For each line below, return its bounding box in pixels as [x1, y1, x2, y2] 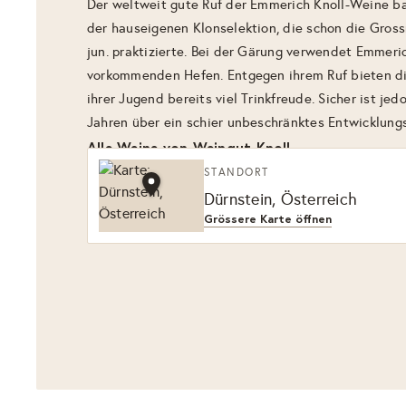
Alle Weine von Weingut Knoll [87, 138, 291, 157]
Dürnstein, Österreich [204, 188, 358, 209]
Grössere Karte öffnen [204, 210, 332, 227]
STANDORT [204, 165, 269, 179]
